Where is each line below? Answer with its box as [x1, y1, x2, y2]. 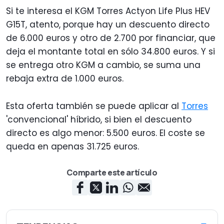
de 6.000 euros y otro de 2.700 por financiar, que [6, 32, 215, 44]
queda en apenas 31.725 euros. [6, 140, 144, 153]
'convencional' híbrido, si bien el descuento [6, 113, 191, 126]
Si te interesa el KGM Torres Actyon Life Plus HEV [6, 5, 210, 17]
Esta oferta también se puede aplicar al [6, 100, 181, 112]
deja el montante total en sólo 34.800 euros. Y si [6, 45, 215, 58]
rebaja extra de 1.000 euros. [6, 72, 126, 85]
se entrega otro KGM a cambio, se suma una [6, 59, 200, 71]
